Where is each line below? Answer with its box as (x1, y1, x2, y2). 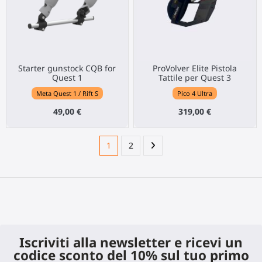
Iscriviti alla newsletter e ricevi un (19, 233, 243, 252)
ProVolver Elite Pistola (153, 62, 237, 74)
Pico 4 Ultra (177, 89, 213, 98)
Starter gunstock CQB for (18, 62, 116, 74)
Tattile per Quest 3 (158, 71, 232, 83)
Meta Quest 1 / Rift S (36, 89, 98, 98)
